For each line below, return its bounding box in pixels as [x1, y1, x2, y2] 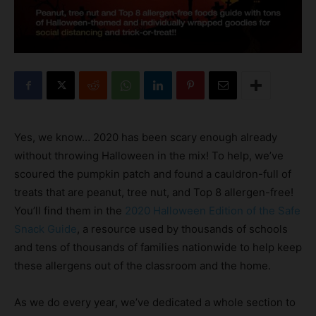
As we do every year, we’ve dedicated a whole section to [14, 295, 296, 309]
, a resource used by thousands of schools [77, 221, 288, 236]
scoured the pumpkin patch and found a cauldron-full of [14, 166, 291, 181]
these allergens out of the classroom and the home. [14, 258, 271, 272]
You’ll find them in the [14, 203, 125, 217]
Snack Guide [14, 221, 77, 236]
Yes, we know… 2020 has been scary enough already [14, 130, 277, 144]
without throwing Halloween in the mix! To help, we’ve [14, 148, 284, 162]
